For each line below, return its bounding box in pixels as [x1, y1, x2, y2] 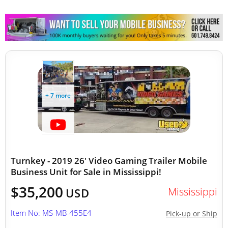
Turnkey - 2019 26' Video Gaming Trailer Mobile [11, 155, 207, 166]
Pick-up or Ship [166, 209, 217, 218]
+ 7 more [45, 91, 71, 100]
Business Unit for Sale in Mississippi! [11, 166, 161, 178]
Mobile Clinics [47, 16, 91, 25]
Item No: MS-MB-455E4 [11, 208, 92, 218]
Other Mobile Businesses [47, 47, 124, 56]
